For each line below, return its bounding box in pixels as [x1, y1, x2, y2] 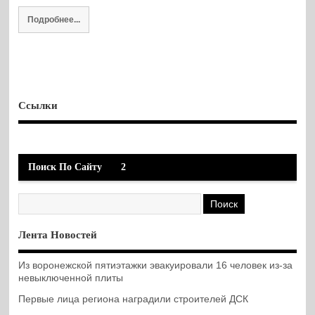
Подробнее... [27, 14, 80, 24]
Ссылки [18, 99, 58, 111]
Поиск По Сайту [27, 162, 102, 173]
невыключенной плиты [18, 272, 124, 283]
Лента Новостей [18, 229, 98, 241]
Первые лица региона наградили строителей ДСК [18, 293, 249, 304]
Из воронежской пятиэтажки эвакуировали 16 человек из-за [18, 259, 293, 271]
